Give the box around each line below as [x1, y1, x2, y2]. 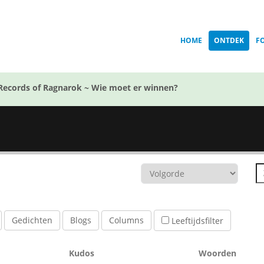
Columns [109, 214, 144, 226]
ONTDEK [214, 35, 244, 45]
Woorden [199, 247, 236, 259]
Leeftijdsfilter [169, 215, 223, 226]
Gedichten [12, 214, 52, 226]
